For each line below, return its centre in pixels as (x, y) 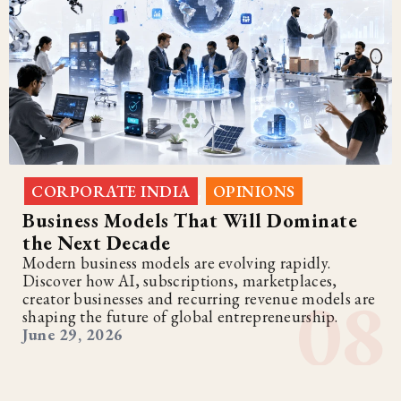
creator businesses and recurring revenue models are (199, 299)
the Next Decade (97, 243)
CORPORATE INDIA (111, 192)
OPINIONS (254, 192)
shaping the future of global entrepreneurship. (180, 317)
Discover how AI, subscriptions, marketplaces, (180, 281)
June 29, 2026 (73, 335)
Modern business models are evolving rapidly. (177, 263)
